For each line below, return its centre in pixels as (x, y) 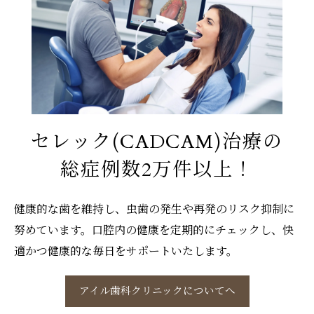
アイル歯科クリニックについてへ (157, 291)
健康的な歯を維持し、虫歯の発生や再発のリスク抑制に (154, 208)
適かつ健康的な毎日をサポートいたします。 (126, 250)
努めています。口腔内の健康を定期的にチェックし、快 (154, 229)
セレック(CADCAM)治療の (157, 142)
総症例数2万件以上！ (157, 170)
